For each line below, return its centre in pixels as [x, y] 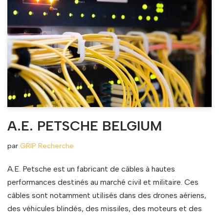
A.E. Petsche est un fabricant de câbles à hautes [91, 169]
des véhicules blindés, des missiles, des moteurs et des [105, 209]
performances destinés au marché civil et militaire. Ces [103, 182]
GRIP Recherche [47, 146]
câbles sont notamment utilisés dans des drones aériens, [107, 196]
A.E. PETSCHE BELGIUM [85, 126]
